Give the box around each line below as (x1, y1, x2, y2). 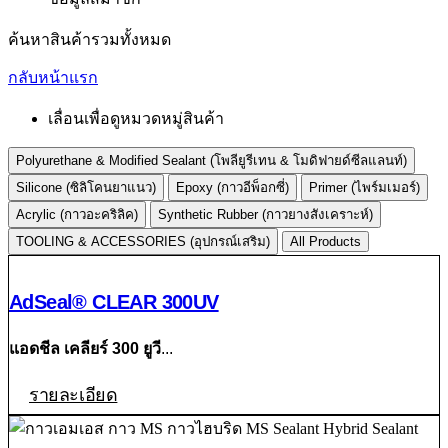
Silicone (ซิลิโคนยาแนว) (16, 180, 156, 196)
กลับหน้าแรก (8, 69, 98, 87)
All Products (290, 234, 361, 250)
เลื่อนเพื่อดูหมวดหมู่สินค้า (48, 110, 224, 128)
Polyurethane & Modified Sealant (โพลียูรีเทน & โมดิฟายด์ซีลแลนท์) (16, 153, 407, 169)
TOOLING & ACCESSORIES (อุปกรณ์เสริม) (16, 234, 270, 250)
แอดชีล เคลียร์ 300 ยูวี (9, 340, 161, 358)
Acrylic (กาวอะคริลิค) (16, 207, 138, 223)
